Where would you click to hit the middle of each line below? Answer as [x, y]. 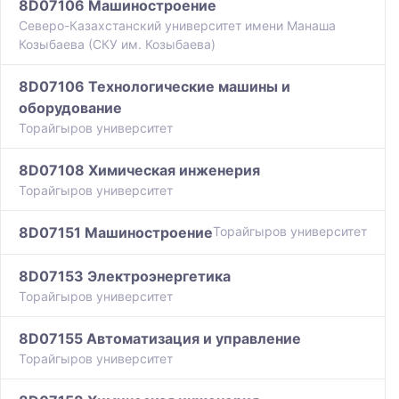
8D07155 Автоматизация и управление [160, 339]
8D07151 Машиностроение [116, 233]
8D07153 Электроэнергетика [125, 277]
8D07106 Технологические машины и [155, 87]
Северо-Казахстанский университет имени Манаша [177, 26]
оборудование [70, 108]
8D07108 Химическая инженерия [139, 171]
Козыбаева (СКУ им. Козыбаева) [117, 45]
